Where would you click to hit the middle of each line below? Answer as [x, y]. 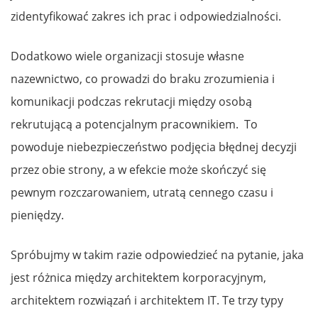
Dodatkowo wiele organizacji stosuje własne [127, 56]
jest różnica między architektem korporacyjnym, [138, 277]
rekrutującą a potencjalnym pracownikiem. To [134, 124]
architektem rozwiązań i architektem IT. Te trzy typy [147, 300]
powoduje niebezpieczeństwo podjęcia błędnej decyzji [154, 147]
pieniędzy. [39, 215]
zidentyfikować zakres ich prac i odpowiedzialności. [147, 16]
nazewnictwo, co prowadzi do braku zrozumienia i [143, 78]
